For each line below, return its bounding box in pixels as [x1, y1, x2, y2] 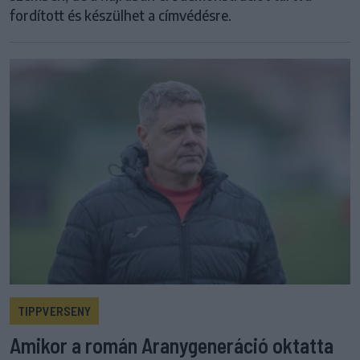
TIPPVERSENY [18, 303, 91, 319]
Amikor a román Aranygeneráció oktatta [10, 333, 333, 358]
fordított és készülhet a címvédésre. [10, 6, 231, 24]
